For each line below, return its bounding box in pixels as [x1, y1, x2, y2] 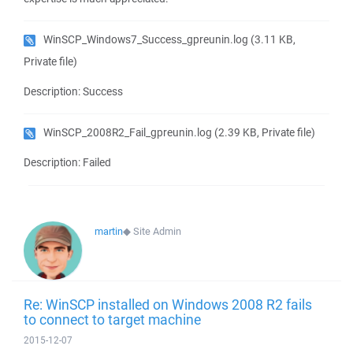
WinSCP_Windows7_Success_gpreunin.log [43, 32, 248, 46]
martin [95, 225, 123, 238]
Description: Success [24, 84, 123, 98]
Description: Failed [24, 155, 111, 169]
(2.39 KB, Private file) [212, 125, 315, 139]
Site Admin [133, 225, 181, 238]
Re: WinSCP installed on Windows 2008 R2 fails [24, 295, 312, 314]
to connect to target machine [24, 310, 201, 329]
